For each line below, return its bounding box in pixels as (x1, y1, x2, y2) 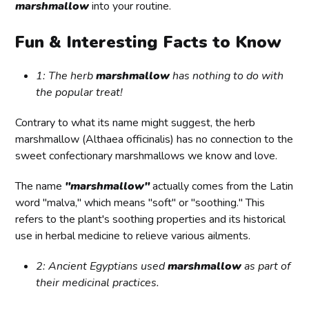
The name (15, 179, 66, 195)
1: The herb (36, 68, 97, 84)
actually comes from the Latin (150, 179, 294, 195)
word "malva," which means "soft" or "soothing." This (15, 195, 266, 211)
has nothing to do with (170, 68, 284, 84)
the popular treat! (36, 85, 123, 101)
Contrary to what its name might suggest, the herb (15, 115, 256, 131)
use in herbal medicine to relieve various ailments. (15, 228, 251, 244)
